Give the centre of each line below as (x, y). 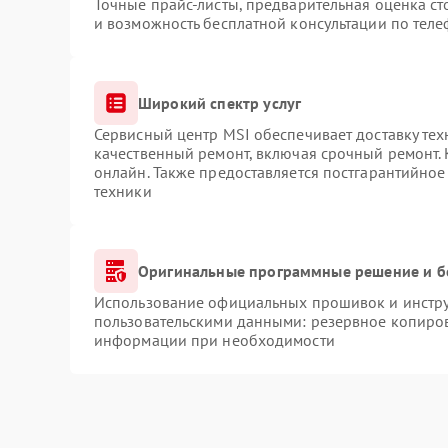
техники (122, 191)
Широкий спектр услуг (219, 102)
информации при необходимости (214, 340)
